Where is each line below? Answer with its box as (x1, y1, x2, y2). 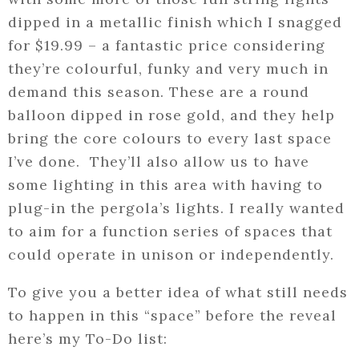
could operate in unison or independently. (8, 245, 334, 264)
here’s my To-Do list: (8, 329, 167, 349)
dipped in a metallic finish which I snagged (8, 13, 342, 32)
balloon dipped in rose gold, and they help (8, 106, 335, 125)
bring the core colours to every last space (8, 129, 332, 148)
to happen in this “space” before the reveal (8, 306, 337, 325)
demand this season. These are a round (8, 83, 309, 102)
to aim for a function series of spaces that (8, 222, 333, 241)
